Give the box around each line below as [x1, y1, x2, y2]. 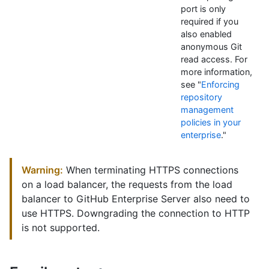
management [181, 104, 234, 115]
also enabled [181, 29, 232, 40]
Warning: [22, 164, 63, 177]
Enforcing [201, 79, 240, 90]
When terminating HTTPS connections [63, 164, 238, 177]
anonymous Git [181, 41, 242, 52]
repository [181, 92, 222, 103]
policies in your [181, 117, 241, 128]
